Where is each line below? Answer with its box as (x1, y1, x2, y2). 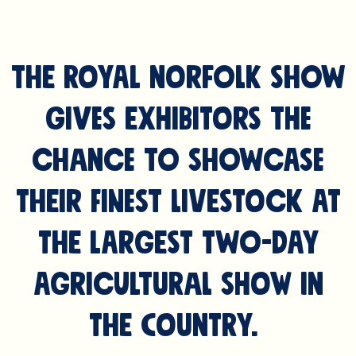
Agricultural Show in (33, 269, 323, 301)
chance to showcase (32, 145, 324, 177)
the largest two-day (37, 228, 319, 260)
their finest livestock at (15, 187, 341, 219)
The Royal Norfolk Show (10, 63, 346, 95)
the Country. (89, 311, 267, 342)
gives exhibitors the (44, 104, 311, 136)
